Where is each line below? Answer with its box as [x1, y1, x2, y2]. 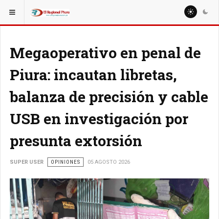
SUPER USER [10, 159, 44, 165]
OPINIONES [51, 159, 80, 165]
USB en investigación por [10, 109, 188, 128]
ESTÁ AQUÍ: [6, 6, 40, 13]
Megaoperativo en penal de [10, 43, 201, 62]
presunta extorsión [10, 131, 142, 150]
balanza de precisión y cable [10, 87, 208, 106]
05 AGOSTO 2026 [88, 159, 130, 165]
